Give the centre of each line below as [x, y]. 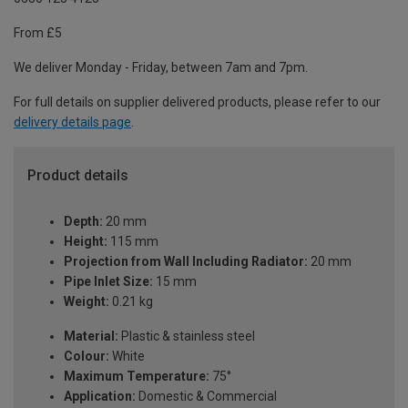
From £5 [38, 33]
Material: [91, 337]
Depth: [83, 222]
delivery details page [72, 122]
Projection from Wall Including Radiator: [186, 262]
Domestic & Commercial [206, 397]
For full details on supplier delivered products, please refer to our [197, 102]
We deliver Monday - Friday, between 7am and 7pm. [161, 68]
